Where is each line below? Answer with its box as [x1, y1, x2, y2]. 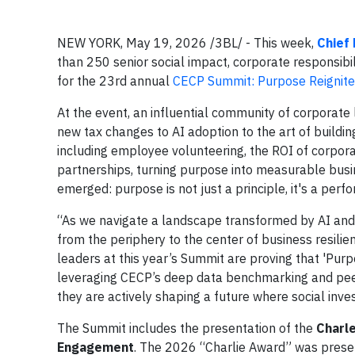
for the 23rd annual [57, 73, 173, 89]
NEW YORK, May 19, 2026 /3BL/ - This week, [57, 35, 317, 51]
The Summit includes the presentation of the [57, 320, 316, 336]
